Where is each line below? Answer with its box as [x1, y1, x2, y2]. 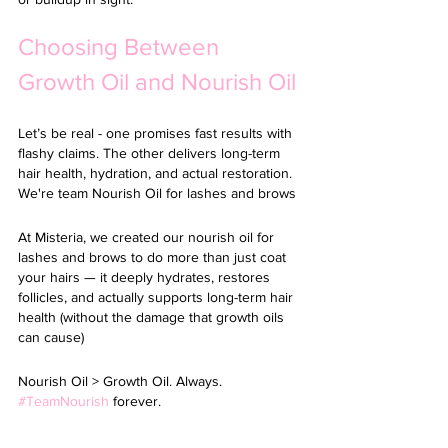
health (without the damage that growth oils [18, 309, 288, 325]
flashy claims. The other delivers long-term [18, 145, 284, 161]
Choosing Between [18, 33, 225, 60]
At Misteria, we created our [18, 229, 188, 245]
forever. [109, 393, 161, 409]
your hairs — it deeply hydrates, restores [18, 269, 274, 285]
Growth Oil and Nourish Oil [18, 68, 296, 95]
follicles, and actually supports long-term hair [18, 289, 297, 305]
